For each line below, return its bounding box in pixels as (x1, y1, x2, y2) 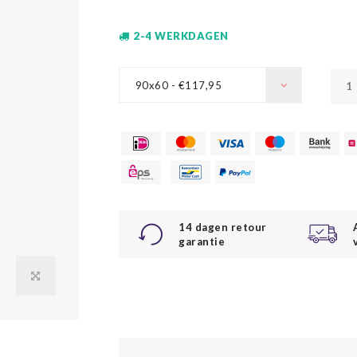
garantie (178, 235, 226, 248)
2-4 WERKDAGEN (133, 29, 229, 42)
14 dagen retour (178, 221, 267, 233)
